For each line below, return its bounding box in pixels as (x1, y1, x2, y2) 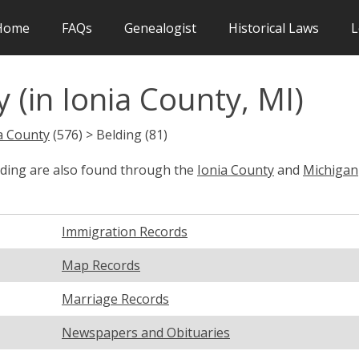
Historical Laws (228, 18, 319, 37)
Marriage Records (62, 289, 169, 308)
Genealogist (124, 18, 196, 37)
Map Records (62, 256, 140, 274)
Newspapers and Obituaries (62, 323, 230, 341)
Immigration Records (62, 222, 188, 240)
